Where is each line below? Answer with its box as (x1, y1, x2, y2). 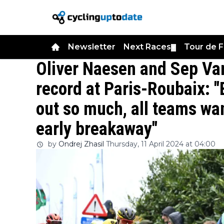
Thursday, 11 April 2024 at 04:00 (106, 139, 215, 148)
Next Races (123, 42, 171, 51)
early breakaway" (36, 118, 157, 139)
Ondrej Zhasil (58, 139, 104, 148)
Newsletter (68, 42, 115, 51)
